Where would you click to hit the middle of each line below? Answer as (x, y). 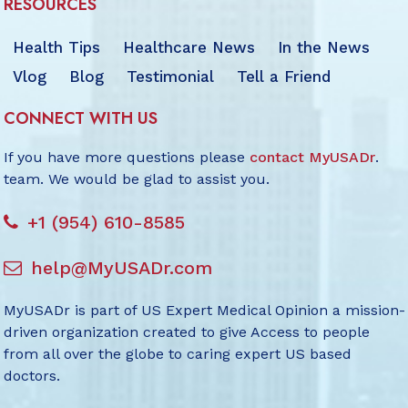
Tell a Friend (284, 76)
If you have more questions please (127, 157)
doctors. (32, 376)
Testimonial (171, 76)
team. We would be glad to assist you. (137, 179)
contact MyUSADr (313, 157)
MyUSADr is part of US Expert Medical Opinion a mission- (205, 310)
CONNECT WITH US (81, 118)
